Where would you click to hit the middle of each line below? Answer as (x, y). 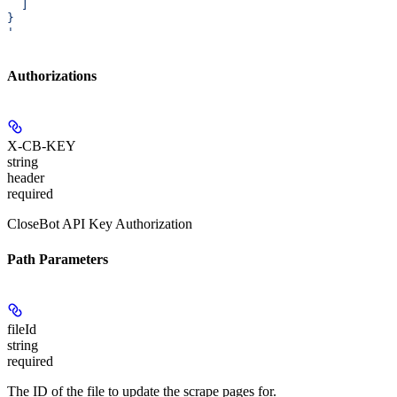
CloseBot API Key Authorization (100, 224)
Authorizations (52, 76)
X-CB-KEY (42, 146)
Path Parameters (58, 259)
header (26, 178)
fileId (22, 329)
